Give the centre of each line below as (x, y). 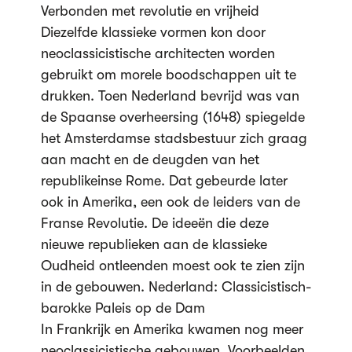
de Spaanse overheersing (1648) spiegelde (172, 117)
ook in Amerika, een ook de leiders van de (170, 202)
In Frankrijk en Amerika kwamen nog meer (172, 329)
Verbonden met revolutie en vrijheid (150, 11)
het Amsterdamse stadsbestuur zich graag (174, 138)
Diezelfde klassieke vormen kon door (153, 32)
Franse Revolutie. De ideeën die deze (154, 223)
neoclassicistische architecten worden (158, 53)
